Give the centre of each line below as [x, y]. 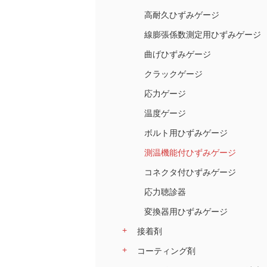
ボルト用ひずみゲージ [186, 133]
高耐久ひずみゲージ [182, 15]
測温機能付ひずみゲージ [190, 153]
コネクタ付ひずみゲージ [190, 172]
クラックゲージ [173, 74]
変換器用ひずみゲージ [186, 212]
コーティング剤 [166, 251]
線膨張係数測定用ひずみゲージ [203, 35]
